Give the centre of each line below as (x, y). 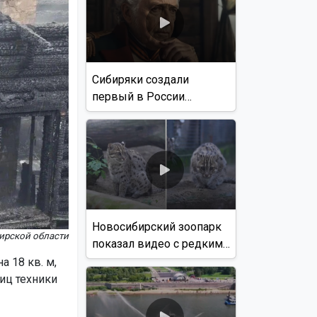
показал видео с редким (157, 243)
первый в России (138, 96)
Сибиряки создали (140, 79)
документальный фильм (157, 113)
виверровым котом (145, 260)
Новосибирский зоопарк (156, 226)
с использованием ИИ (151, 130)
